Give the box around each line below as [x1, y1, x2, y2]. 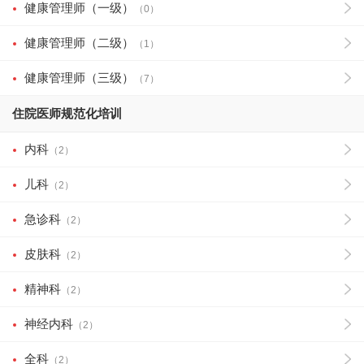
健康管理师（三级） [24, 71, 134, 84]
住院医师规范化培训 [12, 106, 122, 120]
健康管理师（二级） [24, 36, 134, 50]
